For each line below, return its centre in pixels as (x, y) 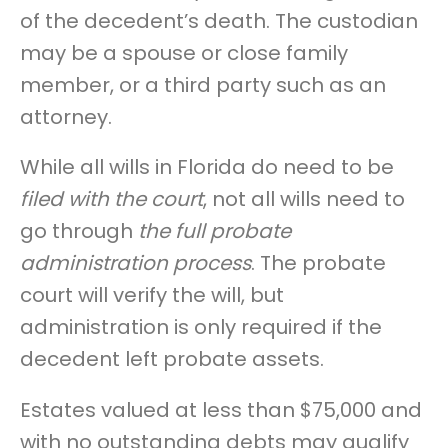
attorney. (66, 116)
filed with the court (111, 199)
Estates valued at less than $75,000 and (221, 409)
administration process (135, 263)
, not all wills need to (304, 199)
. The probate (318, 263)
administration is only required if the (201, 327)
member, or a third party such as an (203, 84)
